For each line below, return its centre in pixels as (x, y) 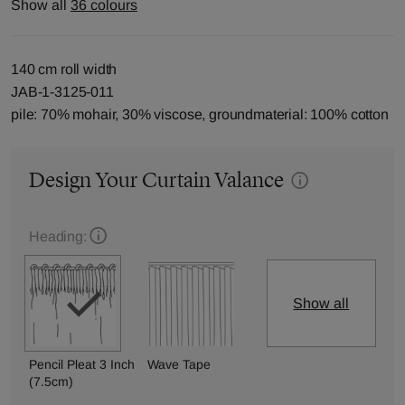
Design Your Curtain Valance (159, 180)
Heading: (58, 236)
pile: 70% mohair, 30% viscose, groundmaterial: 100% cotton (200, 114)
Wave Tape (179, 364)
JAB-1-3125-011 (62, 92)
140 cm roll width (64, 69)
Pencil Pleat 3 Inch (82, 364)
